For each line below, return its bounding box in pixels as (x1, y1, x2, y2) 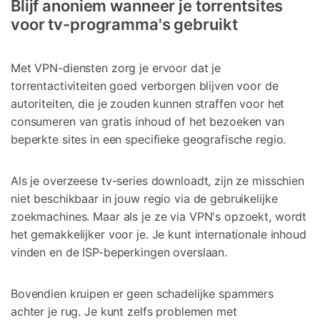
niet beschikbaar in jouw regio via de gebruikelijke (11, 191, 278, 206)
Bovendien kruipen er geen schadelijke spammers (11, 286, 274, 301)
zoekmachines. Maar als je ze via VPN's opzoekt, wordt (11, 209, 307, 224)
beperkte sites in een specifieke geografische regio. (11, 132, 286, 147)
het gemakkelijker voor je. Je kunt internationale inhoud (11, 227, 306, 242)
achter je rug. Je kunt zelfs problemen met (11, 304, 237, 319)
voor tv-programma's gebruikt (11, 15, 238, 34)
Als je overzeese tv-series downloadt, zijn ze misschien (11, 174, 304, 189)
